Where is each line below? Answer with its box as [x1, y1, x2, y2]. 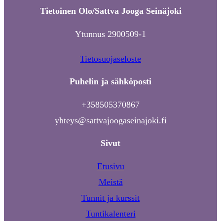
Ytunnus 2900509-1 [75, 29, 146, 39]
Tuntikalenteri [85, 209, 136, 219]
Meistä [98, 177, 123, 187]
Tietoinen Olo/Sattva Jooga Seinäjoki [39, 6, 182, 16]
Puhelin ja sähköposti [70, 76, 151, 87]
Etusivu [97, 161, 124, 172]
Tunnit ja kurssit [81, 193, 140, 203]
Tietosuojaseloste [80, 54, 141, 64]
